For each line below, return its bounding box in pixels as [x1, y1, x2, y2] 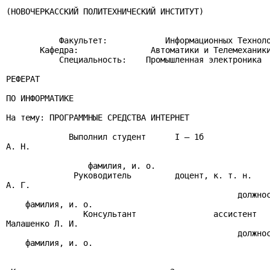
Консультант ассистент [6, 209, 257, 219]
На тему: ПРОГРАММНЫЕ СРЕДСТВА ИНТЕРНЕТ [6, 113, 189, 122]
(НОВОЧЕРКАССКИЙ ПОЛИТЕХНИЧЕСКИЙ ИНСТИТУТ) [6, 7, 204, 16]
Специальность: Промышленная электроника [6, 55, 262, 64]
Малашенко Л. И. [6, 219, 78, 228]
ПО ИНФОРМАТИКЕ [6, 93, 74, 103]
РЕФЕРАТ [6, 74, 40, 84]
